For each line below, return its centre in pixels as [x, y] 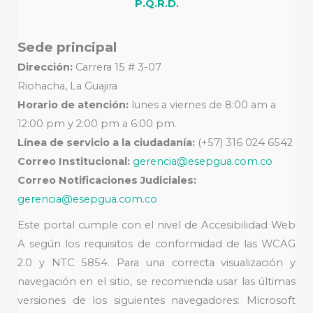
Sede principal [67, 48]
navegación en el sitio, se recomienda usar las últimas [156, 282]
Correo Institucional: [74, 162]
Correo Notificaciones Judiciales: [107, 181]
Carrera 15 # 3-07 [117, 67]
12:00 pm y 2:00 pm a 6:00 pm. [97, 124]
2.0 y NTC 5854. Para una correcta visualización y [156, 263]
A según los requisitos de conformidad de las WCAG [156, 244]
